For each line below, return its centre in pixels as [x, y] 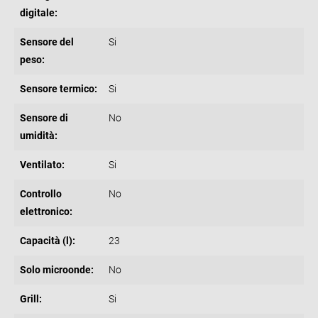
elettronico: [46, 211]
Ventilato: [42, 164]
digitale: [39, 12]
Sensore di [44, 117]
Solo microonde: [57, 269]
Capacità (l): [48, 240]
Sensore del [47, 42]
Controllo [41, 193]
